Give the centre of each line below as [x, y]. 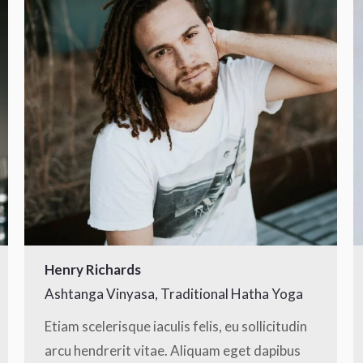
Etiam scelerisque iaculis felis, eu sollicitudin [176, 326]
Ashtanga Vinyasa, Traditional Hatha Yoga [174, 294]
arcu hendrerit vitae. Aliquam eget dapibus [173, 350]
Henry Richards [93, 269]
